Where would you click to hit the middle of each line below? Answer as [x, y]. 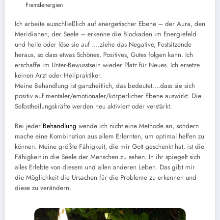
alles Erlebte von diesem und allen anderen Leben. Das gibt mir [105, 167]
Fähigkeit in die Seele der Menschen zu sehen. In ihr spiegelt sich [108, 157]
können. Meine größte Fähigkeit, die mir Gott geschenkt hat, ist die [110, 147]
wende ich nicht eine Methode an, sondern [138, 126]
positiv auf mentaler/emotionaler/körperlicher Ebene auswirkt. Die [108, 96]
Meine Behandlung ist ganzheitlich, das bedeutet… [86, 86]
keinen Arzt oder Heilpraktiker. [58, 76]
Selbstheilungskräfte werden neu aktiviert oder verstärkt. [93, 107]
